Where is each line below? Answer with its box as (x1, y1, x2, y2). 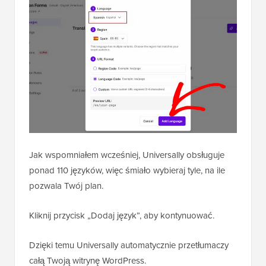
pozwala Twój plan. (29, 179, 103, 192)
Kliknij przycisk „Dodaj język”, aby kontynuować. (29, 209, 214, 222)
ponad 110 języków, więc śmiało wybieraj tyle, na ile (29, 164, 225, 177)
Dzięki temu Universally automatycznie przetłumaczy (29, 239, 229, 252)
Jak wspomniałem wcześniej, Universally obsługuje (29, 148, 224, 161)
